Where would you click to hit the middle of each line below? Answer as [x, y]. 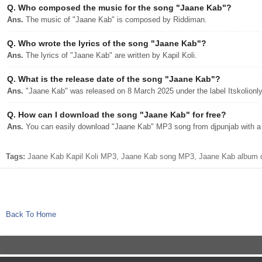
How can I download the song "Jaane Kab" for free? [121, 115]
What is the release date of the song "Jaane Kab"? [118, 79]
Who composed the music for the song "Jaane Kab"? [124, 8]
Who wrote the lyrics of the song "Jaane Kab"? [111, 43]
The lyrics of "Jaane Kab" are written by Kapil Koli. [110, 55]
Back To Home [31, 214]
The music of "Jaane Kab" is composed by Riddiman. [115, 20]
